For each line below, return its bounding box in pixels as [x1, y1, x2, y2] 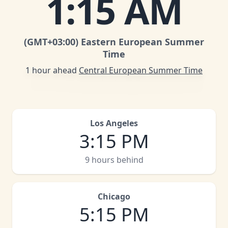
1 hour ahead [25, 65, 77, 76]
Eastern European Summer [81, 36, 204, 48]
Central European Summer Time [79, 65, 203, 76]
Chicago [98, 191, 130, 202]
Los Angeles [90, 118, 138, 129]
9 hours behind [84, 154, 144, 165]
